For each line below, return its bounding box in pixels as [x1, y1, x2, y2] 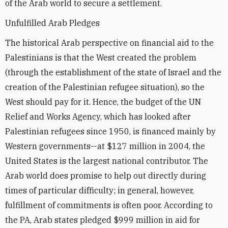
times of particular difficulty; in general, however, [5, 185, 194, 195]
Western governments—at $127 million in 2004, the [5, 141, 205, 151]
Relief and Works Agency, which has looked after [5, 111, 191, 122]
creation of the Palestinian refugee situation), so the [5, 82, 205, 92]
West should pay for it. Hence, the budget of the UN [5, 97, 201, 107]
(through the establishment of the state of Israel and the [5, 67, 221, 77]
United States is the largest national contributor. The [5, 156, 208, 166]
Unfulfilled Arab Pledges [5, 18, 100, 28]
